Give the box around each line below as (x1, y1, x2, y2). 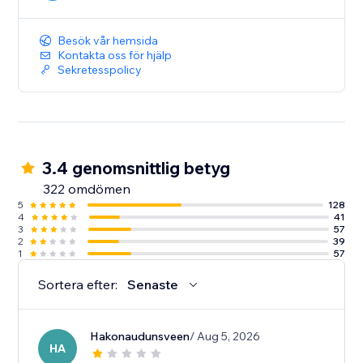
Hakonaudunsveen (90, 329, 190, 344)
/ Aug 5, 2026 (190, 329, 261, 344)
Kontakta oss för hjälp (58, 48, 173, 63)
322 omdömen (43, 181, 131, 198)
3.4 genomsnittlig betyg (42, 157, 231, 179)
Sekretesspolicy (58, 62, 143, 78)
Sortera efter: (38, 276, 118, 293)
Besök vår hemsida (58, 33, 159, 49)
